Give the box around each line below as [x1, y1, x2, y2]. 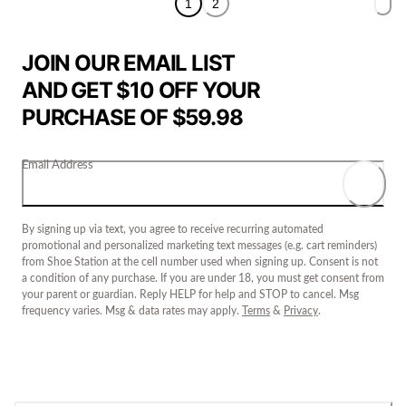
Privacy [284, 304, 318, 316]
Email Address [22, 158, 93, 170]
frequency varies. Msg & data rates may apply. [22, 304, 242, 316]
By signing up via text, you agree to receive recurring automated [22, 223, 324, 235]
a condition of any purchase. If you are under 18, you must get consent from [22, 272, 384, 284]
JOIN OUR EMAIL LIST [22, 49, 236, 76]
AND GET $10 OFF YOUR [22, 76, 260, 103]
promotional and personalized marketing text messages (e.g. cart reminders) [22, 239, 377, 251]
